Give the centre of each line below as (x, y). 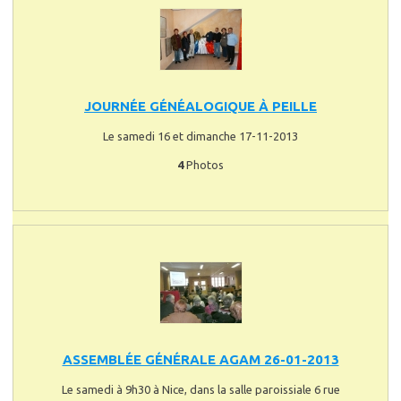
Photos (204, 164)
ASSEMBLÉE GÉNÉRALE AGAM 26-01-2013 (200, 359)
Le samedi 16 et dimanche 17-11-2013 (200, 136)
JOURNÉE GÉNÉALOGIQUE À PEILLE (200, 106)
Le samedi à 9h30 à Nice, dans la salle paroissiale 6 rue (200, 389)
